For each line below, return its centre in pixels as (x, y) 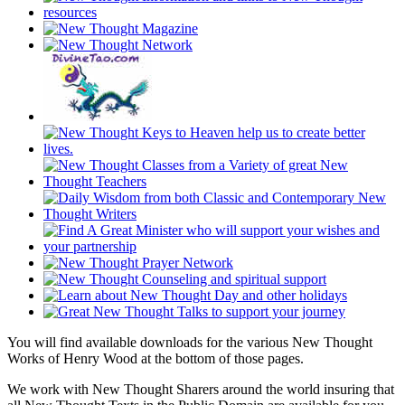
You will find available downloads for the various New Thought (190, 343)
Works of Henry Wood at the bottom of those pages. (155, 359)
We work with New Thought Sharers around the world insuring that (201, 390)
